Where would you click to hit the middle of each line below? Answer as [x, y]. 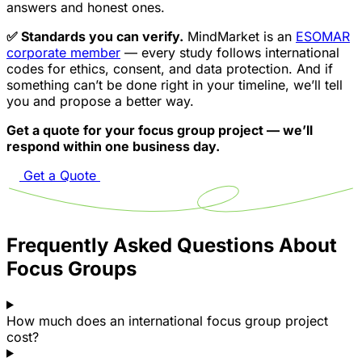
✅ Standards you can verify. [95, 37]
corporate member [63, 53]
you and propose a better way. [100, 101]
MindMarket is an [240, 37]
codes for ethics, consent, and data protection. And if [170, 69]
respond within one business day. [113, 147]
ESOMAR [323, 37]
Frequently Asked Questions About [172, 245]
